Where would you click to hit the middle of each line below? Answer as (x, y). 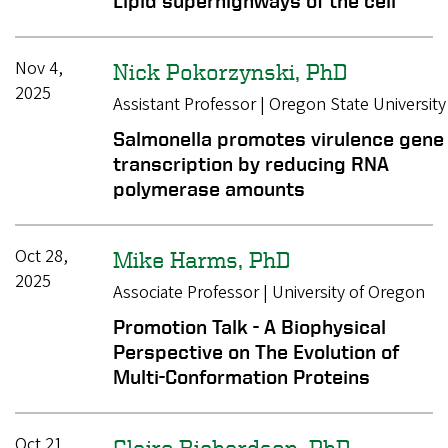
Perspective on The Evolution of (255, 351)
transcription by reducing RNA (250, 164)
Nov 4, (39, 69)
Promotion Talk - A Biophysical (249, 326)
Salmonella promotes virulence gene (278, 139)
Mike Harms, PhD (201, 259)
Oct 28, (41, 257)
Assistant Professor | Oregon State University (279, 105)
